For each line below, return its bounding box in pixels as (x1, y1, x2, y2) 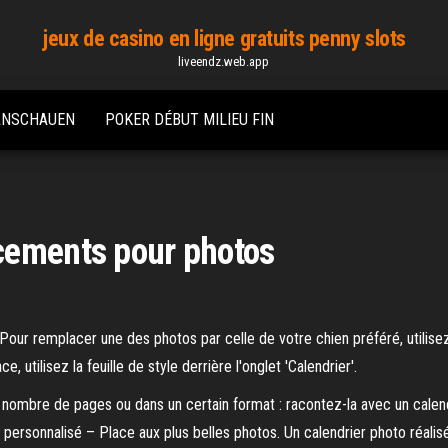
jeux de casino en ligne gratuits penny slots (42, 26, 406, 51)
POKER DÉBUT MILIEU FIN (105, 110, 274, 129)
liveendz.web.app (178, 54, 270, 69)
